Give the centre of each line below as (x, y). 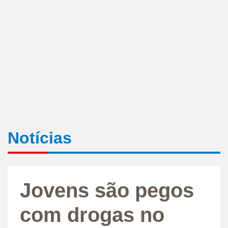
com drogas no (92, 215)
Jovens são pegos (107, 190)
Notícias (40, 138)
